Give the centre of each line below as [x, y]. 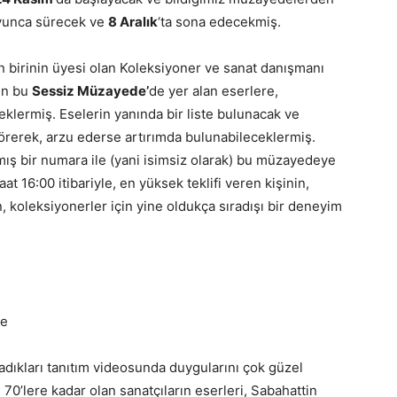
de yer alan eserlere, [214, 91]
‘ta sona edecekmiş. [219, 22]
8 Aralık [133, 22]
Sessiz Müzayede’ [90, 91]
